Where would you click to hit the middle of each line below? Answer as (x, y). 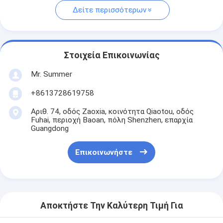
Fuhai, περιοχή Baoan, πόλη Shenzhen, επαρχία (111, 120)
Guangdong (50, 128)
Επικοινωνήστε (104, 153)
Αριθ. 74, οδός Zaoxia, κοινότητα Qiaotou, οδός (112, 111)
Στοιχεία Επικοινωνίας (111, 56)
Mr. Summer (51, 74)
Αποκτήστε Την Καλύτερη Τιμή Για (111, 206)
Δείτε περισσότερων (109, 10)
